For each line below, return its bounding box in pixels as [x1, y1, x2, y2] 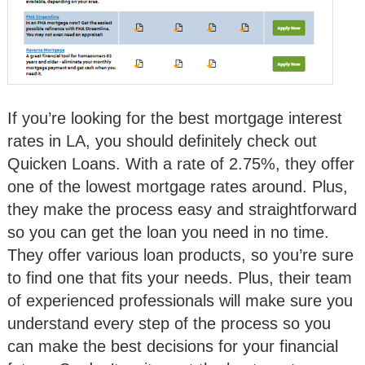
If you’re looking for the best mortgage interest [7, 109, 342, 127]
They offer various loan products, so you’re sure [7, 246, 354, 264]
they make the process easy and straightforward [7, 200, 357, 218]
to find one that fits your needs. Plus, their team [7, 269, 352, 287]
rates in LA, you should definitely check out [7, 132, 317, 150]
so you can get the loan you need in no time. [7, 223, 329, 241]
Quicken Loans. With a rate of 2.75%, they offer [7, 155, 354, 173]
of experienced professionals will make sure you [7, 292, 353, 310]
